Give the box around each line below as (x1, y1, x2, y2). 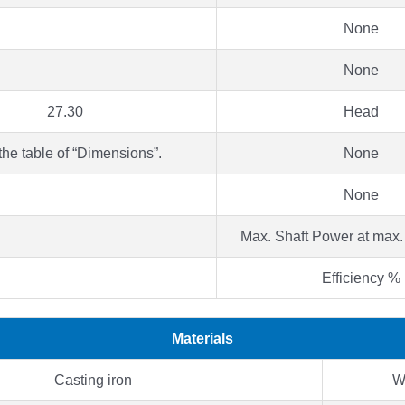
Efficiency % (322, 269, 400, 286)
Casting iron (54, 372, 132, 388)
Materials (172, 330, 233, 346)
